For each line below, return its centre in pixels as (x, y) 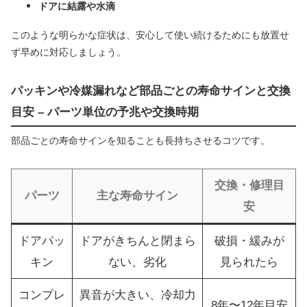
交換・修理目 (249, 186)
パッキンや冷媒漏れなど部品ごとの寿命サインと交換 (151, 90)
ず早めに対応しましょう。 (69, 52)
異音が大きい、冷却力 (137, 295)
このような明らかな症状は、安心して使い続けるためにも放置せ (150, 35)
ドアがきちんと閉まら (137, 241)
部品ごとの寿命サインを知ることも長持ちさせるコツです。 (140, 141)
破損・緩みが (249, 241)
